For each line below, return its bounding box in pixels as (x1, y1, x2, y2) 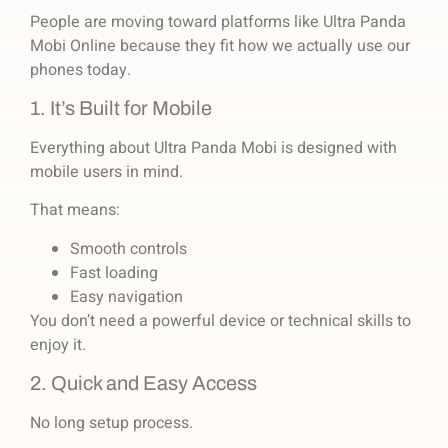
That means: (30, 198, 120, 223)
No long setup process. (30, 411, 193, 436)
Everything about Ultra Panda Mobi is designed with (30, 135, 397, 160)
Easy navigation (70, 284, 187, 309)
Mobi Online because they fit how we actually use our (30, 33, 410, 58)
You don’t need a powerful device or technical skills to (30, 308, 411, 333)
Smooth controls (70, 236, 191, 261)
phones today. (30, 57, 131, 82)
